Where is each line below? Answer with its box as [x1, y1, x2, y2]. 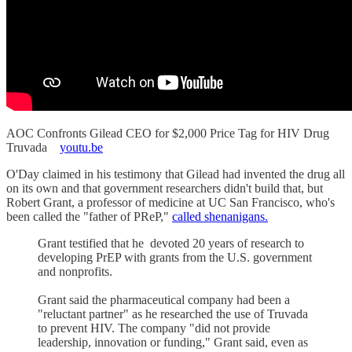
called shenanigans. [172, 209, 268, 223]
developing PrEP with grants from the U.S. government [38, 250, 312, 264]
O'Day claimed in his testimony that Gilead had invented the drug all [6, 167, 345, 181]
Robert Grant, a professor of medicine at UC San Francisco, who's [6, 195, 335, 209]
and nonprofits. [38, 264, 112, 278]
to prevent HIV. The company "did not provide [38, 321, 270, 335]
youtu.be [60, 140, 103, 154]
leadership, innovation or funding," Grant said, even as [38, 335, 308, 349]
